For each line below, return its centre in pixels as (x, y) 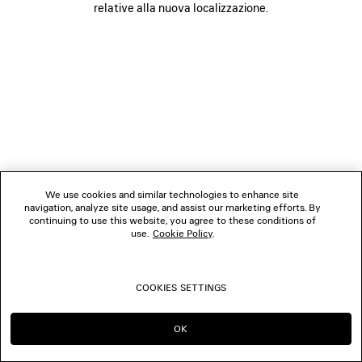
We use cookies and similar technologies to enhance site (173, 194)
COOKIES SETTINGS (181, 287)
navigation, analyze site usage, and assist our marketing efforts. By (172, 207)
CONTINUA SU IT (93, 336)
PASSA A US (269, 336)
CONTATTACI (41, 93)
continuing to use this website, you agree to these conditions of (172, 220)
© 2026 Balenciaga (181, 134)
